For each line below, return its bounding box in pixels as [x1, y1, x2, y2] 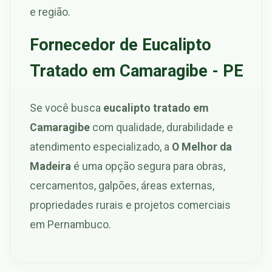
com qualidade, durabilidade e [90, 120, 233, 134]
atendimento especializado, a [30, 140, 172, 153]
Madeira [30, 159, 71, 172]
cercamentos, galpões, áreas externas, [30, 178, 214, 192]
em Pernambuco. [30, 217, 111, 231]
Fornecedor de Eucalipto [30, 35, 211, 55]
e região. [30, 5, 70, 18]
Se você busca [30, 101, 103, 114]
